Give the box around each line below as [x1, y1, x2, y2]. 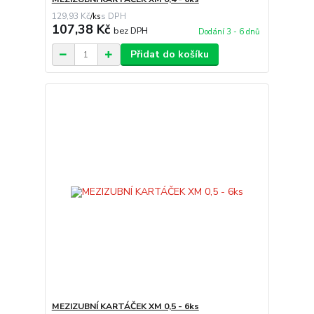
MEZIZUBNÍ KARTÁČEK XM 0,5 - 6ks [51, 300, 199, 312]
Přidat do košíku [130, 48, 209, 62]
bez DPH [113, 25, 148, 37]
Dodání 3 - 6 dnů [198, 27, 259, 38]
